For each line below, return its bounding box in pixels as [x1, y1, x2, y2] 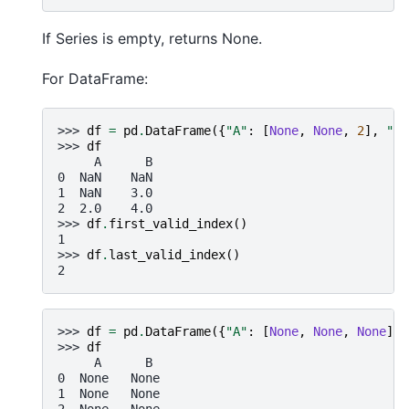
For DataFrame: [42, 69, 148, 89]
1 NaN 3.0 [58, 184, 152, 200]
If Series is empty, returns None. [42, 28, 262, 47]
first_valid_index [109, 215, 233, 231]
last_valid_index [109, 246, 225, 262]
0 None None [58, 370, 160, 385]
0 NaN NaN [58, 169, 152, 184]
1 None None [58, 385, 160, 401]
